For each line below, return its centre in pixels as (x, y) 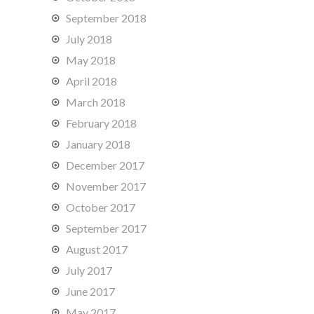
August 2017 (97, 249)
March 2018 (96, 102)
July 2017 (89, 270)
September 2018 (106, 18)
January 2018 (98, 144)
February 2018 (101, 123)
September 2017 (106, 228)
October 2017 (101, 207)
